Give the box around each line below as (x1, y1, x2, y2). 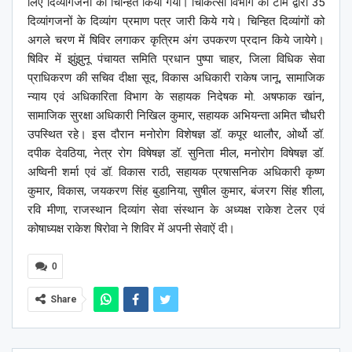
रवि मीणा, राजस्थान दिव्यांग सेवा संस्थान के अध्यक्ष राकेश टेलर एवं (27, 202, 324, 217)
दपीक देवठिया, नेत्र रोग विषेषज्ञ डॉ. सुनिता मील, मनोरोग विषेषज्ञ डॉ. (27, 145, 324, 160)
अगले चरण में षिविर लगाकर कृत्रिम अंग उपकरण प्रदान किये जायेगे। (27, 32, 324, 47)
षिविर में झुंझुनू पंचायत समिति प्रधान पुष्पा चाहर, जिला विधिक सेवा (27, 51, 324, 66)
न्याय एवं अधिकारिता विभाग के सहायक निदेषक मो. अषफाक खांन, (27, 89, 324, 104)
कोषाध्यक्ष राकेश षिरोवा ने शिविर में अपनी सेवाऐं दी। (27, 221, 235, 236)
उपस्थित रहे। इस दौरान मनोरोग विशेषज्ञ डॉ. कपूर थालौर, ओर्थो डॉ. (27, 126, 324, 141)
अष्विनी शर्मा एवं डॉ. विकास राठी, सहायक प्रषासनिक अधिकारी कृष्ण (27, 164, 324, 179)
